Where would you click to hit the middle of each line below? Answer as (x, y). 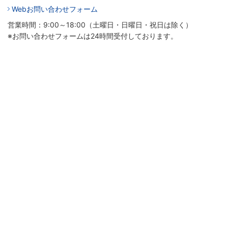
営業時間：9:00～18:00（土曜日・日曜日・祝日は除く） (100, 24)
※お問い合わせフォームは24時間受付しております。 (93, 36)
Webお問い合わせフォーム (55, 9)
